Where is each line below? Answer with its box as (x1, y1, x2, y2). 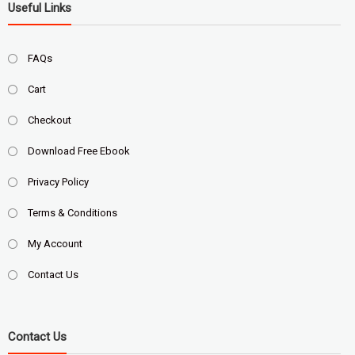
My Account (27, 237, 82, 250)
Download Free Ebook (27, 144, 130, 157)
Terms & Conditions (27, 206, 117, 219)
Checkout (27, 113, 71, 126)
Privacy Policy (27, 175, 89, 188)
